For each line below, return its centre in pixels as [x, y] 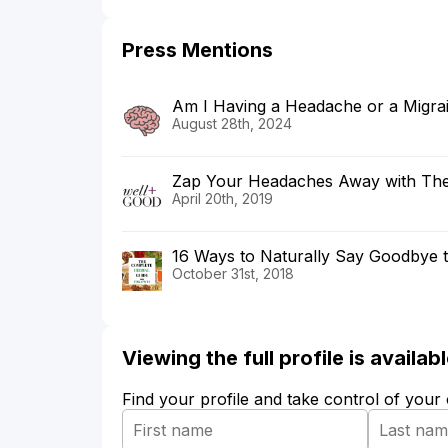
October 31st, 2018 [233, 273]
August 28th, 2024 [232, 123]
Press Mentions [197, 49]
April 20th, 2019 [222, 198]
